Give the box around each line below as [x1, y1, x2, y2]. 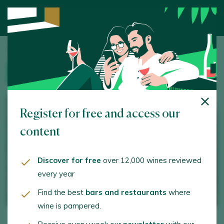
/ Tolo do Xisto [72, 45, 116, 53]
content [20, 126, 60, 138]
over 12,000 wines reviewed [101, 155, 201, 165]
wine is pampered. [37, 201, 101, 210]
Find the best [37, 187, 85, 197]
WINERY [20, 69, 43, 77]
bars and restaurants [85, 187, 166, 197]
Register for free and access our [20, 108, 180, 120]
